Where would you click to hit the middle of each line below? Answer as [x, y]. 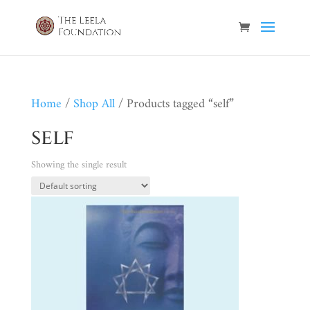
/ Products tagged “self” [174, 104]
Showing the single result [79, 165]
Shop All [94, 104]
